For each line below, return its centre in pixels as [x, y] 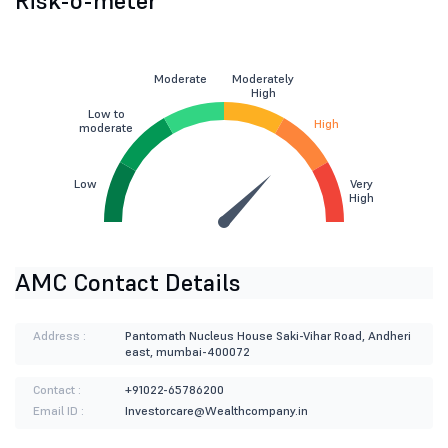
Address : [59, 336]
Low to [106, 114]
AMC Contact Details [128, 283]
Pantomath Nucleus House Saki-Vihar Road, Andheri [267, 336]
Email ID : [58, 411]
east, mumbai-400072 [187, 352]
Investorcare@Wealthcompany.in [216, 411]
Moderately [263, 79]
